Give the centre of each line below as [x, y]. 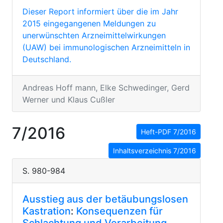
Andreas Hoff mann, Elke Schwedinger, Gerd [106, 88]
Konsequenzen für [119, 211]
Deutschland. [47, 59]
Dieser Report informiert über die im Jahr [100, 11]
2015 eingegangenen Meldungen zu [89, 23]
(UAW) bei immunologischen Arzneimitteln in [106, 47]
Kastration [47, 211]
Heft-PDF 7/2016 [168, 132]
